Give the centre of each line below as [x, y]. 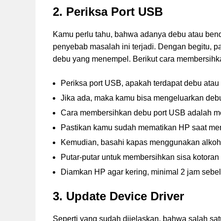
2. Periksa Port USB [108, 12]
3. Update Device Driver [118, 196]
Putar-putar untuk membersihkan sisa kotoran [140, 157]
